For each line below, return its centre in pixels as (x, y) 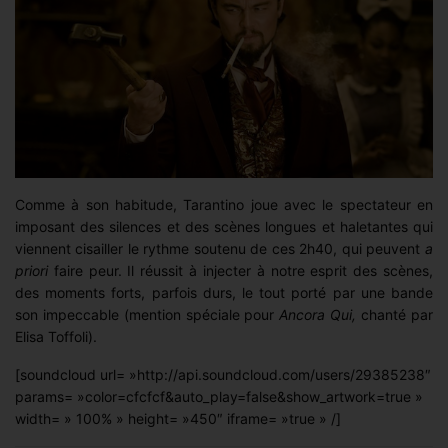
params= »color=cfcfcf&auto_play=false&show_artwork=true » (219, 397)
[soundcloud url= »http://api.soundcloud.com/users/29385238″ (223, 375)
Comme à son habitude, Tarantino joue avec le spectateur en (224, 205)
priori (31, 271)
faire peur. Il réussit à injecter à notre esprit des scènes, (240, 271)
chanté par (394, 315)
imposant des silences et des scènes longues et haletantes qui (224, 227)
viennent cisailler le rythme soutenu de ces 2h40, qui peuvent (220, 249)
